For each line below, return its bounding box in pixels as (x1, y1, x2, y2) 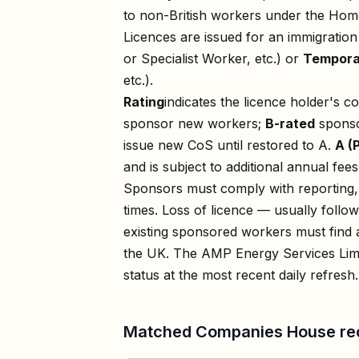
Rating (123, 93, 164, 110)
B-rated (265, 115, 315, 131)
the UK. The (123, 244, 201, 261)
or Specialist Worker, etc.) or (123, 50, 303, 67)
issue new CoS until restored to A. (123, 136, 331, 153)
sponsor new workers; (123, 115, 265, 131)
